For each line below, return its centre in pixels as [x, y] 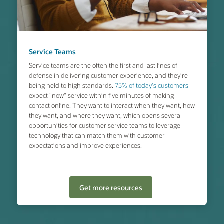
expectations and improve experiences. [85, 145]
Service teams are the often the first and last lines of [103, 65]
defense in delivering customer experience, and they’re [108, 75]
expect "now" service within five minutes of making [101, 95]
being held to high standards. [72, 85]
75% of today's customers [151, 85]
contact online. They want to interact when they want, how [112, 105]
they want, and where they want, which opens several [105, 115]
